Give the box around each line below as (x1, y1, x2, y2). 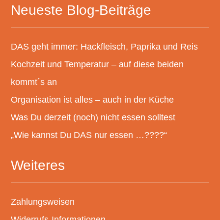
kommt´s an (11, 77, 57, 87)
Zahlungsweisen (11, 197, 75, 207)
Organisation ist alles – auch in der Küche (11, 95, 174, 105)
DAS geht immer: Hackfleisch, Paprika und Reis (11, 42, 198, 52)
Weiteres (11, 158, 65, 173)
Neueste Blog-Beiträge (11, 2, 152, 18)
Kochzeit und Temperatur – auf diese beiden (11, 59, 184, 70)
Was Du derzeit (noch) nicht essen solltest (11, 112, 176, 123)
